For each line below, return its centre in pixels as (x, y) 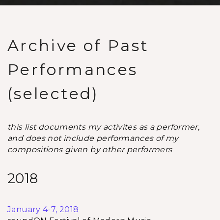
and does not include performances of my (93, 138)
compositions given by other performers (90, 150)
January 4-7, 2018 (43, 209)
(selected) (53, 94)
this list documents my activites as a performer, (104, 127)
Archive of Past (78, 45)
